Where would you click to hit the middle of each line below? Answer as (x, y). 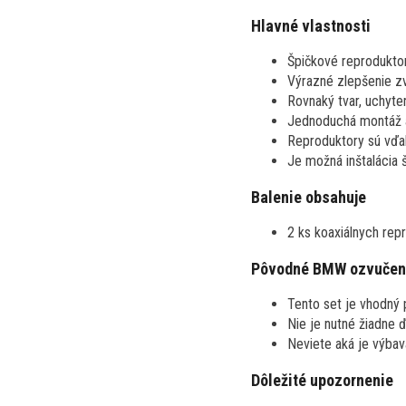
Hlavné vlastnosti (311, 25)
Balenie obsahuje (309, 197)
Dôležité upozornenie (322, 380)
